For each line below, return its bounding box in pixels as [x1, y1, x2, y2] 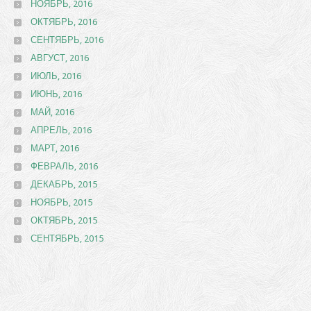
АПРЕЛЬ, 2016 [31, 125, 92, 135]
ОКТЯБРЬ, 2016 [31, 17, 97, 27]
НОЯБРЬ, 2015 [31, 197, 92, 208]
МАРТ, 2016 [31, 143, 79, 153]
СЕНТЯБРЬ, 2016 [31, 35, 103, 45]
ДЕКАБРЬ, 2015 [31, 179, 97, 190]
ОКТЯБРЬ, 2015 [31, 215, 97, 226]
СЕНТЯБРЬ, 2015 [31, 233, 103, 244]
